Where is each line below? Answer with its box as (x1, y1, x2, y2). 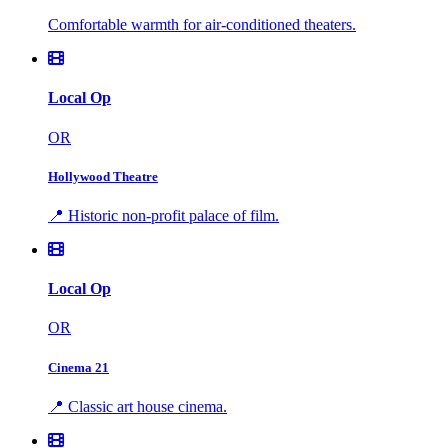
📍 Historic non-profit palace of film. (48, 206, 279, 224)
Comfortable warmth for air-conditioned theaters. (48, 16, 356, 34)
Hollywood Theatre (48, 168, 158, 184)
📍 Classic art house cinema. (48, 397, 227, 415)
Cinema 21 (48, 359, 109, 375)
